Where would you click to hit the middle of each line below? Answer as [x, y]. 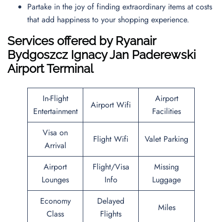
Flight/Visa [111, 167]
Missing [166, 167]
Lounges [55, 180]
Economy [55, 201]
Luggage [166, 180]
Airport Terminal [51, 69]
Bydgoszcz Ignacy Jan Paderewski [102, 55]
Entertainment [55, 111]
